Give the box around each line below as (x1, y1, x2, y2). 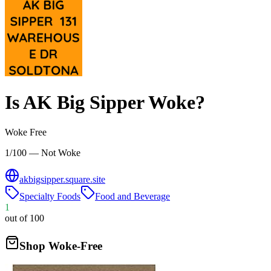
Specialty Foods (19, 191, 80, 201)
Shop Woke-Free (19, 239, 102, 252)
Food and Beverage (95, 191, 170, 201)
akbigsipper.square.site (19, 174, 105, 184)
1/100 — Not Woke (5, 147, 80, 158)
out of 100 (5, 212, 44, 223)
